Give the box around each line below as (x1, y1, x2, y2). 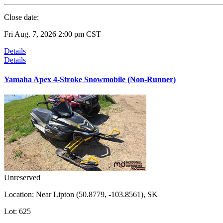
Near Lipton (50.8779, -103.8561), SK (34, 190, 158, 199)
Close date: (4, 12, 39, 21)
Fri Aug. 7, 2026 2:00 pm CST (4, 29, 101, 38)
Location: (4, 190, 34, 199)
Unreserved (4, 173, 40, 182)
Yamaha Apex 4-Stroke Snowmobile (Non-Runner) (4, 75, 176, 84)
